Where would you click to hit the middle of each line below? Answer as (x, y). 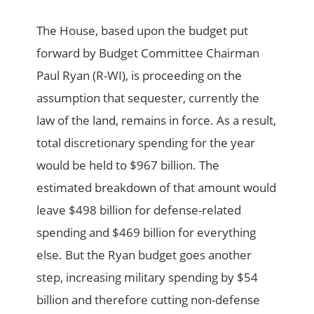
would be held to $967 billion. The (128, 165)
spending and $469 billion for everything (146, 233)
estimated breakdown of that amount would (157, 188)
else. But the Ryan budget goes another (144, 255)
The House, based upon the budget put (143, 31)
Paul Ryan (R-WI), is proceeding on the (139, 76)
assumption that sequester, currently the (148, 98)
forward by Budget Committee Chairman (148, 53)
